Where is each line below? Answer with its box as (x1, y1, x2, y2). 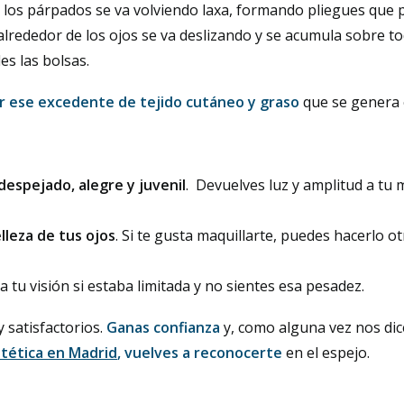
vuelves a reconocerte (124, 343, 283, 363)
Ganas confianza (106, 317, 221, 337)
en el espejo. (282, 343, 371, 363)
